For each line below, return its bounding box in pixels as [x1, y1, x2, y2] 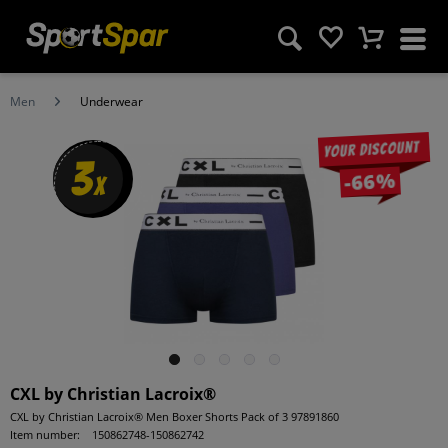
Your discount [323, 138, 420, 161]
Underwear [80, 93, 143, 110]
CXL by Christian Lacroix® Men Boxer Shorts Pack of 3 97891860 [10, 409, 339, 424]
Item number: [10, 427, 80, 442]
